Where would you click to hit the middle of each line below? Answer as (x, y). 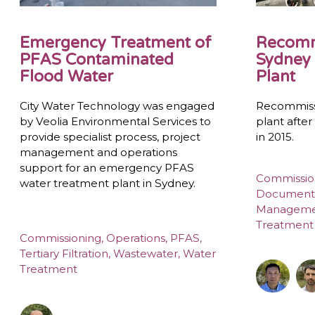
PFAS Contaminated (97, 59)
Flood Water (67, 76)
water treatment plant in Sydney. (108, 183)
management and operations (99, 152)
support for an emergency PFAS (107, 167)
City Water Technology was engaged (117, 105)
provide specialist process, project (110, 136)
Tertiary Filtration (64, 254)
